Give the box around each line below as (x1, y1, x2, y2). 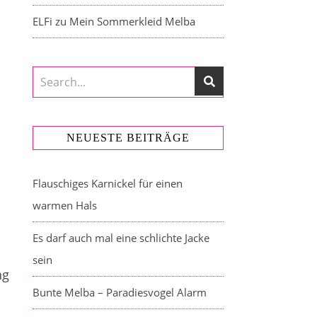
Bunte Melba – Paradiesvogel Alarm (33, 285, 207, 299)
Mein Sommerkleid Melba (69, 14, 195, 28)
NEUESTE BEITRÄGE (67, 132, 190, 144)
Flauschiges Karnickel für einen (33, 176, 183, 190)
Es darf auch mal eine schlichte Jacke (33, 231, 209, 245)
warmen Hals (33, 198, 97, 212)
